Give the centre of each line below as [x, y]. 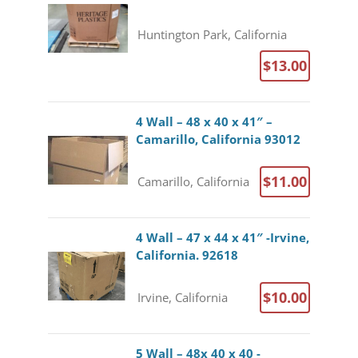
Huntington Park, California [212, 34]
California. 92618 [187, 255]
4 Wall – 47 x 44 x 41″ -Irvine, [222, 237]
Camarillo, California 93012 [218, 139]
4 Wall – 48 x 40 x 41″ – [204, 121]
